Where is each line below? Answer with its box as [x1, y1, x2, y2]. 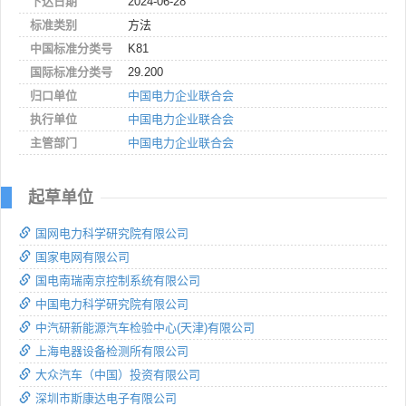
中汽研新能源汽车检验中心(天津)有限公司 [35, 320, 255, 334]
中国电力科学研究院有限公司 [35, 296, 188, 311]
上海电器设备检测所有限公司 [35, 343, 188, 358]
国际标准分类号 [30, 64, 112, 79]
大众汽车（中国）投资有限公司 [35, 367, 200, 382]
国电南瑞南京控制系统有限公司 [35, 273, 200, 287]
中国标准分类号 [30, 41, 112, 55]
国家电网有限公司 [35, 249, 130, 264]
